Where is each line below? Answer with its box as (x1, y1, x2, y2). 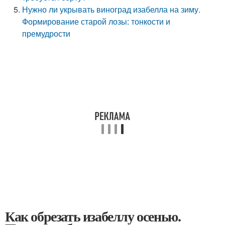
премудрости (22, 28, 71, 39)
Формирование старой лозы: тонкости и (22, 16, 171, 27)
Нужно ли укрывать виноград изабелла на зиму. (22, 4, 201, 15)
